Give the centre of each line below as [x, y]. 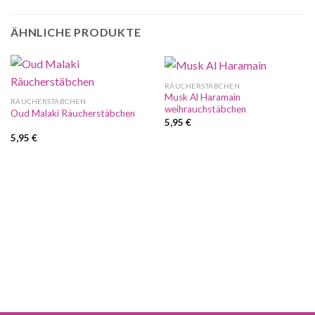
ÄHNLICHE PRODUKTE [76, 32]
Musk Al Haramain [202, 97]
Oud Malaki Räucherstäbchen [72, 114]
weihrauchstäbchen [205, 109]
